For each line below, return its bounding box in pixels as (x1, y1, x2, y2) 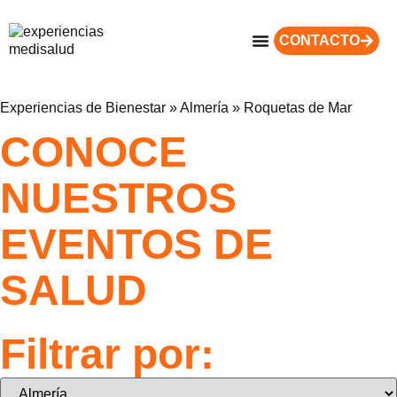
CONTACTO (279, 33, 360, 48)
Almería (180, 100, 229, 115)
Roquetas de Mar (244, 100, 352, 115)
